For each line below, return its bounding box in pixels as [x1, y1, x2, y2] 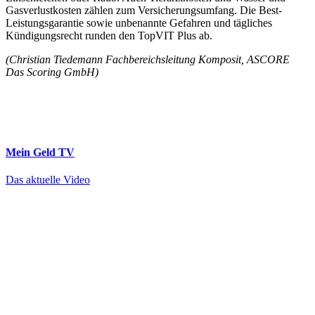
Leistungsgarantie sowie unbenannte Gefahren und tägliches [6, 17, 272, 30]
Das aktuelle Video [6, 173, 90, 186]
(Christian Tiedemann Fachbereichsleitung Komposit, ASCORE [6, 53, 290, 66]
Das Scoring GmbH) [6, 66, 98, 79]
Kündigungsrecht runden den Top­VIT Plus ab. [6, 30, 212, 42]
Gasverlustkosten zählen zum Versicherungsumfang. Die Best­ [6, 4, 282, 17]
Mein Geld [6, 146, 58, 158]
